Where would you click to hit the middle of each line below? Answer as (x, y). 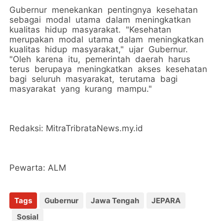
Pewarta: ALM (38, 168)
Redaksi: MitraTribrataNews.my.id (76, 129)
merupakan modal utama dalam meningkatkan (108, 40)
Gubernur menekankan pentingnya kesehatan (105, 10)
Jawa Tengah (115, 201)
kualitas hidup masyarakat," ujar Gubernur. (100, 50)
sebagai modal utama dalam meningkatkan (102, 20)
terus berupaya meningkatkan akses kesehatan (110, 69)
